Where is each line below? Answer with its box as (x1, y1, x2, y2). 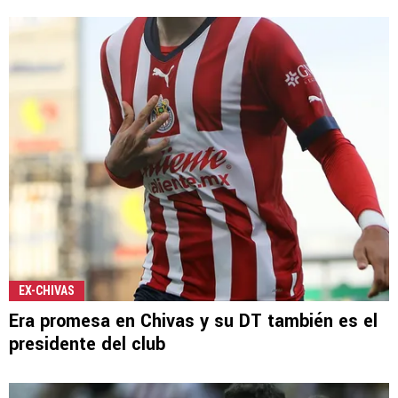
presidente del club (9, 330, 165, 357)
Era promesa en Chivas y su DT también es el (9, 307, 378, 334)
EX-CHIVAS (19, 283, 75, 298)
